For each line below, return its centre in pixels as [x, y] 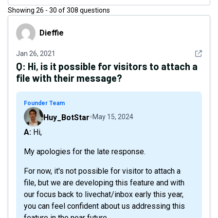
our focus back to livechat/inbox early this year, [104, 194]
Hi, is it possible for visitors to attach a [113, 66]
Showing [21, 10]
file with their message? [69, 78]
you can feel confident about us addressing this [104, 206]
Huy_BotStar [66, 118]
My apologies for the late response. [85, 152]
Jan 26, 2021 [36, 54]
